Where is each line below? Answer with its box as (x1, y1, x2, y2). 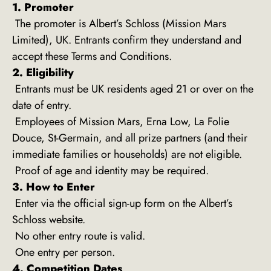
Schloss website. (12, 212, 85, 228)
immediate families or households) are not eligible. (12, 146, 242, 163)
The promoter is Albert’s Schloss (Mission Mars (12, 16, 226, 32)
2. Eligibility (12, 65, 74, 81)
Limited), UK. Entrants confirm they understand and (12, 32, 241, 48)
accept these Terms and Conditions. (12, 48, 172, 65)
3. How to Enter (12, 179, 95, 195)
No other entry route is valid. (12, 228, 145, 244)
